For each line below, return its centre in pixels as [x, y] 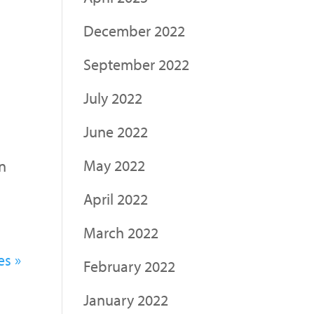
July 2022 [113, 98]
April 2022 [116, 199]
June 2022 [116, 131]
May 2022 [115, 165]
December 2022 [135, 30]
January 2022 [126, 300]
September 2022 [137, 64]
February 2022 [130, 266]
